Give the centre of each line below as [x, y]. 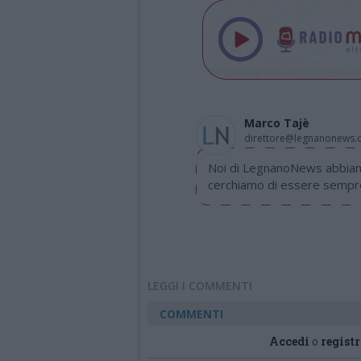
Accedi [289, 341]
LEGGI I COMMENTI [200, 286]
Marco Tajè [277, 123]
